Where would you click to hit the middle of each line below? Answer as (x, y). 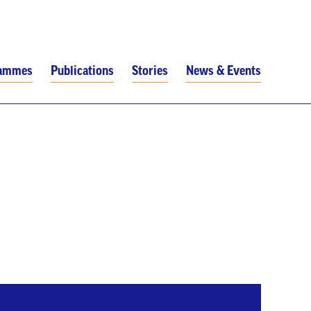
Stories (150, 71)
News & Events (224, 71)
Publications (82, 71)
